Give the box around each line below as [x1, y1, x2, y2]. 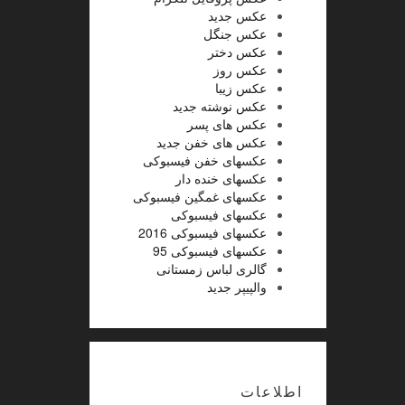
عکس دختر [207, 42, 267, 61]
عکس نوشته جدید [172, 96, 267, 115]
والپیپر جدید [206, 277, 267, 296]
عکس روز [212, 60, 267, 79]
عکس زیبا [214, 78, 267, 97]
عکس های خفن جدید [155, 132, 267, 151]
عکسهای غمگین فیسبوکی [132, 186, 267, 205]
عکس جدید [207, 5, 267, 24]
